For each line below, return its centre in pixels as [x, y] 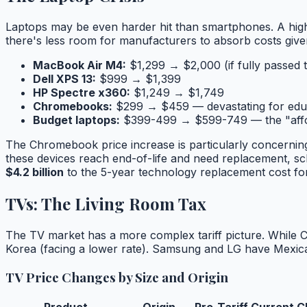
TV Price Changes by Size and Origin [117, 277]
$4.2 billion [35, 172]
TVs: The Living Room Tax [106, 204]
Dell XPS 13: [64, 79]
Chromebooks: [73, 107]
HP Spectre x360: [82, 93]
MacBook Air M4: [79, 65]
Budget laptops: [76, 120]
